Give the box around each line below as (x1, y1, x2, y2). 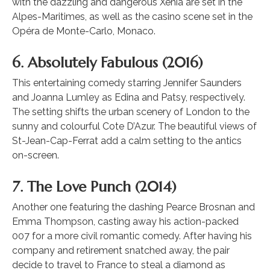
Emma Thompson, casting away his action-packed (12, 215, 239, 227)
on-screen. (12, 149, 59, 161)
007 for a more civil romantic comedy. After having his (12, 230, 252, 242)
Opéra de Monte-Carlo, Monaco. (12, 25, 155, 37)
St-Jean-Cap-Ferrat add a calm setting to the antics (12, 134, 242, 146)
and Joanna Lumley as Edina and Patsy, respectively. (12, 91, 245, 103)
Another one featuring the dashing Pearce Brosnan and (12, 201, 255, 213)
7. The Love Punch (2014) (12, 177, 177, 196)
